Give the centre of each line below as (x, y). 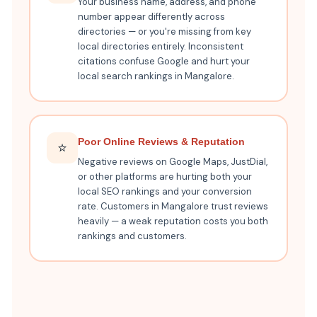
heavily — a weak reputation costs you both (173, 221)
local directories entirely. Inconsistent (161, 47)
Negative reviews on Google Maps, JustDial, (173, 162)
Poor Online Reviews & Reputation (162, 142)
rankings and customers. (133, 236)
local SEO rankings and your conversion (165, 192)
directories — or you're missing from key (165, 32)
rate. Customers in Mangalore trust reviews (173, 207)
